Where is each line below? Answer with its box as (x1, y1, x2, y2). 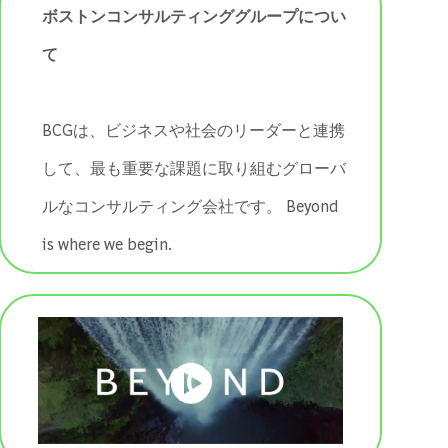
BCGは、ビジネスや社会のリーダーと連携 (42, 118, 346, 140)
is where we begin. (42, 232, 173, 254)
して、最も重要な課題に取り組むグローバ (42, 156, 347, 178)
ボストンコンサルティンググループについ (42, 4, 347, 26)
